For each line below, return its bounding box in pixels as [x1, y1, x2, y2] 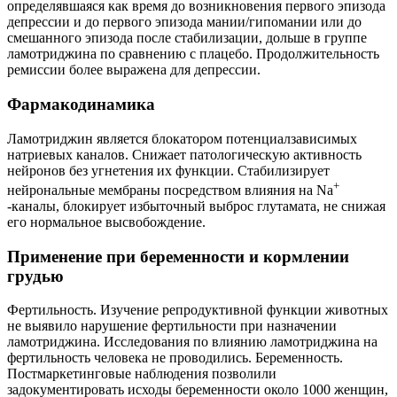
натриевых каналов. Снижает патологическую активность [7, 146, 362, 162]
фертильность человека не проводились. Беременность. [7, 350, 343, 366]
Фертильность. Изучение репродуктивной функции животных [7, 302, 388, 318]
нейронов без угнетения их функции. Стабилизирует [7, 162, 330, 178]
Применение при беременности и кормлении [7, 246, 349, 266]
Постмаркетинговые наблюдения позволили [7, 366, 276, 382]
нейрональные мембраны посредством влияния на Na [7, 182, 333, 198]
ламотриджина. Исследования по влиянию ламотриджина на [7, 334, 378, 350]
